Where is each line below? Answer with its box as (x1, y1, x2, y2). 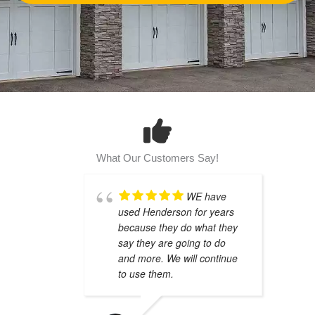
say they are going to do (117, 235, 226, 250)
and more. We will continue (117, 250, 238, 265)
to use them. (117, 266, 174, 281)
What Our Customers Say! (96, 152, 219, 164)
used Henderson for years (117, 204, 234, 219)
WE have (186, 188, 226, 203)
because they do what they (117, 219, 238, 234)
